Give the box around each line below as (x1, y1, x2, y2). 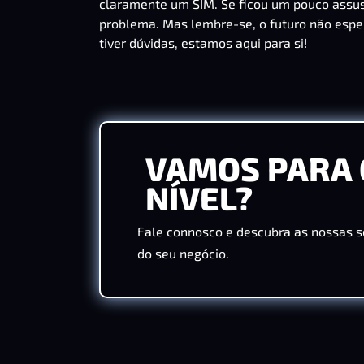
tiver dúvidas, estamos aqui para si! (99, 34, 307, 50)
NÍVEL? (145, 178, 253, 218)
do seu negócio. (137, 245, 229, 262)
